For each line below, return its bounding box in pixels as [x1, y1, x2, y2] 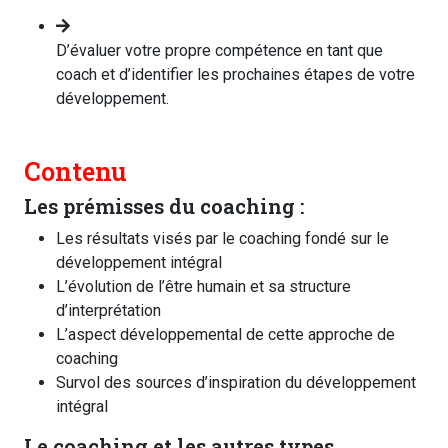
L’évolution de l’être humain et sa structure [56, 276, 351, 296]
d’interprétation [56, 300, 161, 320]
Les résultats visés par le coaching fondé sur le [56, 228, 389, 248]
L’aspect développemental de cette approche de [56, 324, 395, 344]
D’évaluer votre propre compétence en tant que [56, 40, 383, 60]
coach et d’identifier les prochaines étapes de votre [56, 64, 415, 84]
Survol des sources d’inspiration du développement [56, 372, 416, 392]
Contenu [24, 154, 127, 188]
